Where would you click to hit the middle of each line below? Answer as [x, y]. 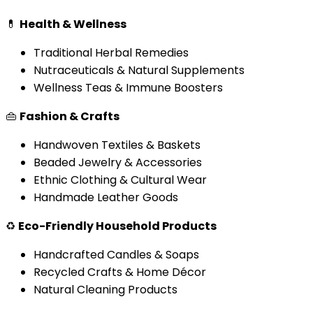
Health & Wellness [73, 24]
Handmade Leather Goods [106, 197]
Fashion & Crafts [70, 116]
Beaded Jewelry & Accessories [118, 162]
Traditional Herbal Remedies [111, 52]
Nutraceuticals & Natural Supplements [139, 70]
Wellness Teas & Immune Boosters [128, 87]
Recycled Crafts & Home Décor [120, 272]
